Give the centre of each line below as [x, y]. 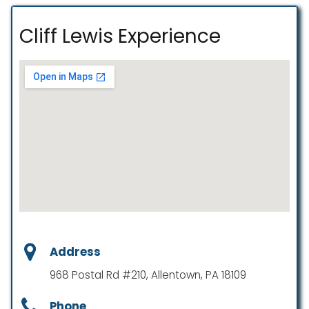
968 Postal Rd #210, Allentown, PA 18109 [148, 275]
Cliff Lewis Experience [120, 36]
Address [75, 252]
